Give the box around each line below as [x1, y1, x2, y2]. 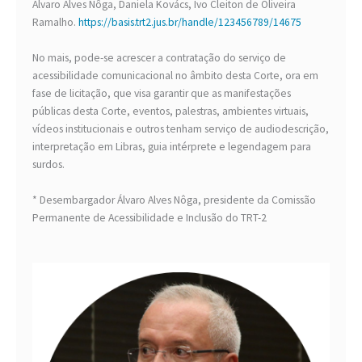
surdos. [32, 158, 65, 172]
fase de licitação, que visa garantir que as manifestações [32, 86, 291, 101]
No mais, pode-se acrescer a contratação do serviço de [32, 51, 286, 65]
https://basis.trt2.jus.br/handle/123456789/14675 [78, 15, 301, 30]
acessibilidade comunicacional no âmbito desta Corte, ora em [32, 69, 318, 83]
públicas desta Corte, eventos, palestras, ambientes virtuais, [32, 104, 309, 119]
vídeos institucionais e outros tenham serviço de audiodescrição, [32, 122, 329, 137]
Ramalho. [32, 15, 78, 30]
